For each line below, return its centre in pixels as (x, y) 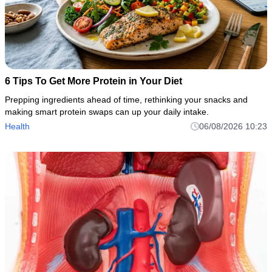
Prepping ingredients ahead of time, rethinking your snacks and (126, 99)
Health (17, 126)
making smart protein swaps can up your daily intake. (107, 111)
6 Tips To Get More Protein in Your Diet (93, 81)
